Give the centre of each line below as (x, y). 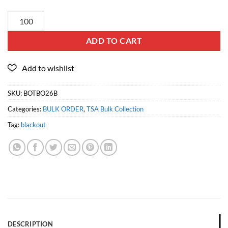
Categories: (25, 109)
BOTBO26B (40, 93)
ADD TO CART (114, 41)
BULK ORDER (63, 109)
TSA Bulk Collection (115, 109)
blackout (33, 124)
